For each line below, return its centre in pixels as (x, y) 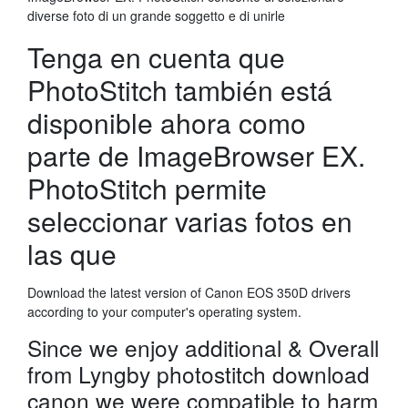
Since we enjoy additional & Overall (203, 347)
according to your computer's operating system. (164, 311)
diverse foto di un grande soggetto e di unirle (158, 15)
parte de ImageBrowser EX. (196, 155)
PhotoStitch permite (147, 188)
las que (76, 254)
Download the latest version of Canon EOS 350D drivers (189, 292)
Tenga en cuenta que (156, 57)
